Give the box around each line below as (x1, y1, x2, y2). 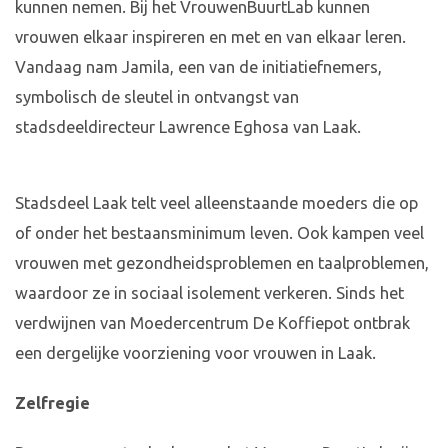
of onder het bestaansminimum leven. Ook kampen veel (15, 224, 424, 243)
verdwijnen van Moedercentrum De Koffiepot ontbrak (15, 314, 410, 333)
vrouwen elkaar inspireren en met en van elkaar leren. (15, 28, 406, 47)
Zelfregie (15, 394, 90, 413)
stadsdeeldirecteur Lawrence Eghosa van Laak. (15, 118, 361, 137)
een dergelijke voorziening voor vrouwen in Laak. (15, 344, 376, 363)
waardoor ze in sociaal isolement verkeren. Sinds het (15, 284, 404, 303)
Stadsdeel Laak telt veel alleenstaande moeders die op (15, 194, 418, 213)
